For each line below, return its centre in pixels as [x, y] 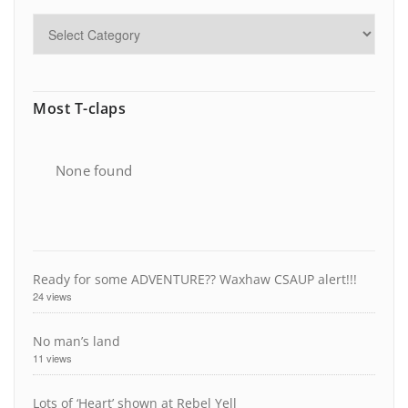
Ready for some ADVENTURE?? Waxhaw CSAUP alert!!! [195, 280]
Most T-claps [79, 109]
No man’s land [76, 342]
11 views [52, 358]
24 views [52, 296]
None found [94, 171]
